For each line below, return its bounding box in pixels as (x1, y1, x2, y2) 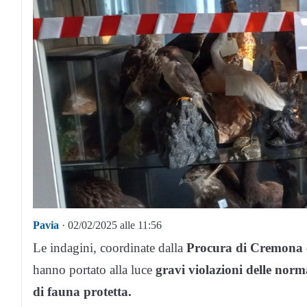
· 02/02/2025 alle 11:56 (59, 219, 162, 232)
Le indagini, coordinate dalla (33, 241, 186, 256)
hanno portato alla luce (33, 262, 156, 278)
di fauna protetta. (33, 284, 132, 299)
